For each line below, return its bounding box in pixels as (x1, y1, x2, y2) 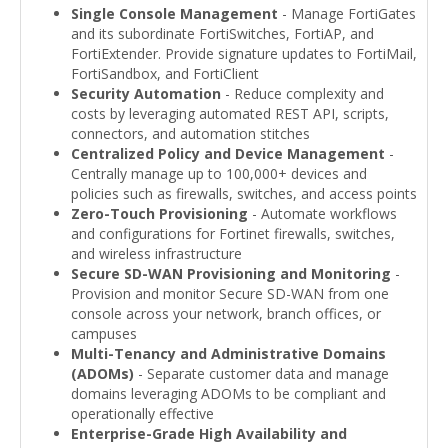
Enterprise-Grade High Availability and (71, 423, 347, 443)
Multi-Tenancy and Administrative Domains (71, 343, 386, 363)
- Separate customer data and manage (134, 363, 389, 383)
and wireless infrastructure (71, 243, 242, 263)
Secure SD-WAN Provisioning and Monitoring (71, 263, 391, 283)
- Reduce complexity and (221, 83, 384, 103)
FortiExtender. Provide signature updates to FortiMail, (71, 43, 417, 63)
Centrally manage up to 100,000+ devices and (71, 163, 367, 183)
